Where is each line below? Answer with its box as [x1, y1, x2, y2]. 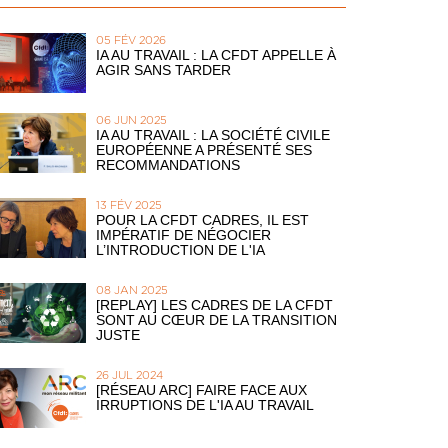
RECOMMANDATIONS [96, 157, 240, 173]
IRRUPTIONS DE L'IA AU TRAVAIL [96, 397, 314, 413]
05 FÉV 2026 [96, 35, 166, 46]
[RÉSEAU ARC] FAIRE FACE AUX [96, 382, 307, 398]
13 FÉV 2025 [96, 200, 162, 211]
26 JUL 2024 [96, 370, 163, 381]
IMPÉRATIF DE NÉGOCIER [96, 227, 271, 243]
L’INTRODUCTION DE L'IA [96, 242, 265, 258]
